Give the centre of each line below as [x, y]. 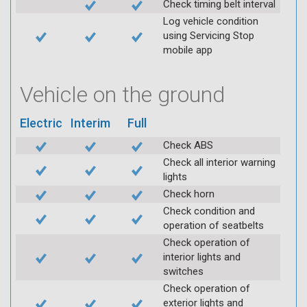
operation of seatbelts [213, 225]
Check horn [189, 194]
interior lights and [202, 257]
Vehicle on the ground [122, 94]
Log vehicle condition [211, 21]
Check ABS [188, 145]
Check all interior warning [219, 162]
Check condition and [209, 211]
